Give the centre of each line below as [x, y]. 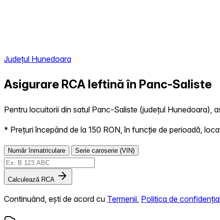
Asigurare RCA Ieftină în [71, 84]
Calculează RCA [31, 179]
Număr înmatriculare [37, 150]
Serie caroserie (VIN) [105, 150]
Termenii [122, 199]
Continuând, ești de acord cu [55, 199]
